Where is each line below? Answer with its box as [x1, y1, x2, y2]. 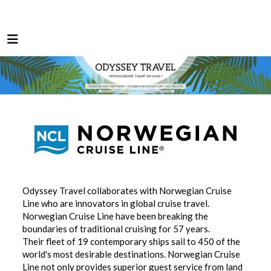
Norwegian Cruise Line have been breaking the [22, 211, 209, 222]
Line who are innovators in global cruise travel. [22, 198, 210, 209]
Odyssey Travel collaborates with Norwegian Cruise [22, 185, 232, 197]
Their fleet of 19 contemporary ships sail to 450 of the [22, 236, 241, 247]
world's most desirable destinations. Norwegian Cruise [22, 249, 241, 260]
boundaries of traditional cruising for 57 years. [22, 223, 211, 235]
